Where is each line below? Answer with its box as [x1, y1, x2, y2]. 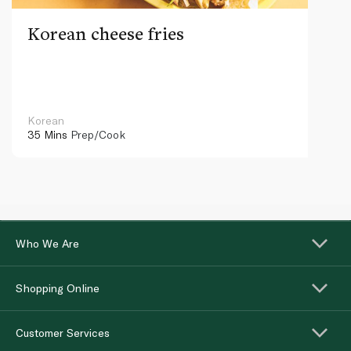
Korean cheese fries [27, 20, 184, 45]
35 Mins [27, 127, 67, 141]
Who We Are [16, 236, 79, 250]
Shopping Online [16, 280, 100, 295]
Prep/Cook [67, 127, 125, 141]
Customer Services [16, 325, 110, 339]
